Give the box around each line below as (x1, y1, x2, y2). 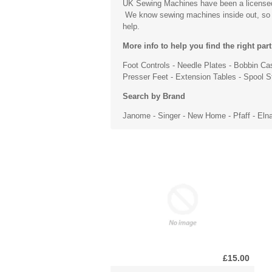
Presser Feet (123, 72, 168, 81)
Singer (158, 110, 180, 120)
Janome (123, 110, 151, 120)
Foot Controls (123, 60, 170, 70)
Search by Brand (123, 91, 185, 101)
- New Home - (180, 110, 233, 120)
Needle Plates (177, 60, 226, 70)
